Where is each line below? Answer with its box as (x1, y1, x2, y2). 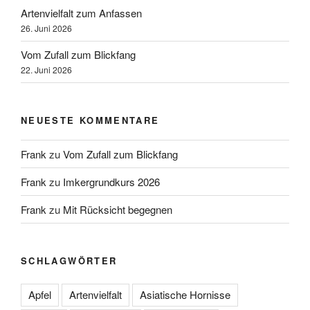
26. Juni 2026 (21, 22, 72, 35)
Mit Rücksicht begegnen (63, 201, 172, 217)
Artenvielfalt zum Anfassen (21, 6, 142, 21)
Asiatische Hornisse (140, 286, 230, 302)
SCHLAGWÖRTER (21, 254, 118, 268)
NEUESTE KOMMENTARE (21, 113, 160, 127)
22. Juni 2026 (21, 64, 72, 76)
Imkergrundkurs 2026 (63, 174, 160, 189)
